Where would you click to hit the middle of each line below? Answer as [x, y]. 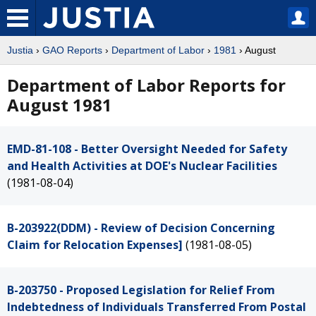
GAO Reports [72, 50]
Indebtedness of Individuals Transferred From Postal [157, 307]
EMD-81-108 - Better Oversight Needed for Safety [147, 149]
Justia [20, 50]
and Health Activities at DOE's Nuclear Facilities [142, 166]
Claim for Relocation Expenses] [95, 245]
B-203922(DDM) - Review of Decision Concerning [141, 228]
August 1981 [60, 105]
